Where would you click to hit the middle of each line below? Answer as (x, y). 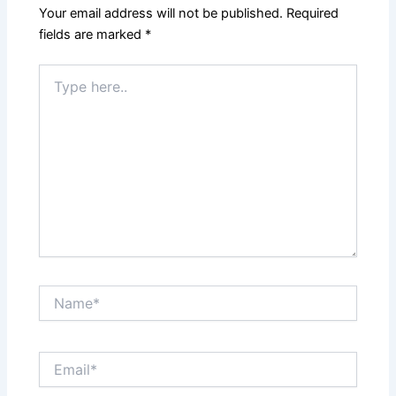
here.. (55, 89)
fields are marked (92, 35)
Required (313, 14)
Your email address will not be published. (161, 14)
